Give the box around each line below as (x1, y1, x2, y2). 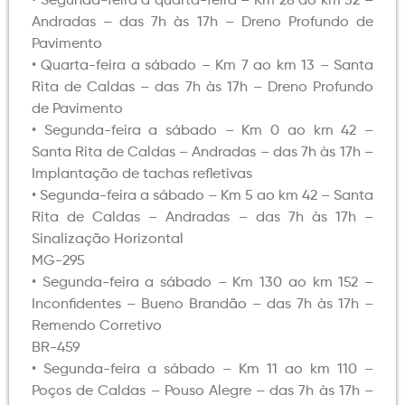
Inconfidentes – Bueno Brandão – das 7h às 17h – (32, 297, 373, 313)
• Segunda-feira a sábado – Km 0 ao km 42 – (32, 124, 373, 139)
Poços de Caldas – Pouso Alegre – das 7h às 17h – (32, 384, 373, 400)
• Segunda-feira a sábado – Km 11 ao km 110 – (32, 363, 373, 378)
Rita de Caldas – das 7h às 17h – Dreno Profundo (32, 80, 373, 96)
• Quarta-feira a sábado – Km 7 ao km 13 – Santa (32, 59, 373, 74)
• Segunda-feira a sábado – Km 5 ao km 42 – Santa (32, 189, 373, 204)
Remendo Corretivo (32, 319, 162, 334)
